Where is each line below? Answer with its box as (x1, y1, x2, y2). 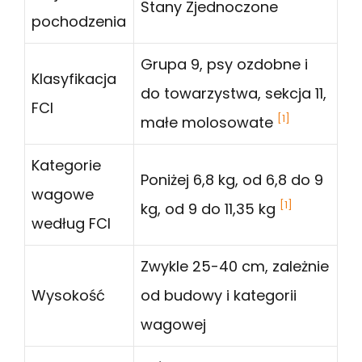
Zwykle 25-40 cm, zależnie (141, 256, 329, 277)
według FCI (32, 213, 111, 234)
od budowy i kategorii (141, 285, 297, 306)
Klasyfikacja (32, 69, 116, 90)
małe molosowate (141, 112, 277, 133)
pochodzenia (32, 11, 126, 32)
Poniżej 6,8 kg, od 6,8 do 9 (141, 170, 323, 191)
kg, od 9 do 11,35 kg (141, 199, 280, 220)
